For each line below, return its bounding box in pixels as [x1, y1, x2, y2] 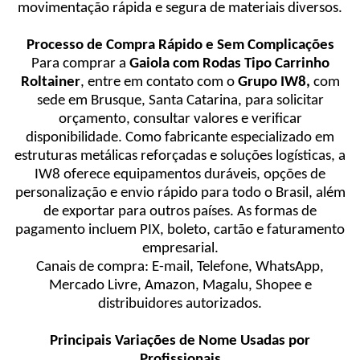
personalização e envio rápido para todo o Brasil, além [14, 186, 346, 201]
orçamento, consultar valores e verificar [58, 112, 302, 127]
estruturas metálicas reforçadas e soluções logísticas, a [14, 149, 346, 164]
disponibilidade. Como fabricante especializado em [26, 130, 334, 145]
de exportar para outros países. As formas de [43, 204, 317, 219]
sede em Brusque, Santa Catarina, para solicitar [36, 93, 324, 108]
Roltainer [20, 75, 80, 90]
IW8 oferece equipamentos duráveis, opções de [35, 167, 325, 182]
